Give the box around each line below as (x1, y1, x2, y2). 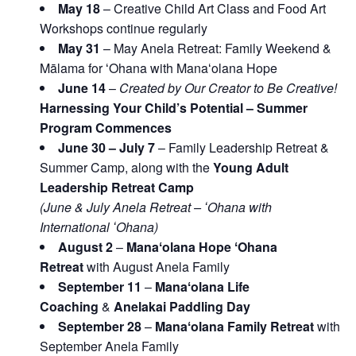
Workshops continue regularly (40, 18, 207, 37)
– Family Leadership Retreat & (155, 137, 329, 157)
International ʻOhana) (40, 217, 158, 236)
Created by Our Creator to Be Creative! (119, 78, 337, 97)
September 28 (58, 316, 141, 335)
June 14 (58, 78, 106, 97)
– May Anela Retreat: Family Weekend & (100, 38, 331, 57)
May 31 (58, 38, 100, 57)
